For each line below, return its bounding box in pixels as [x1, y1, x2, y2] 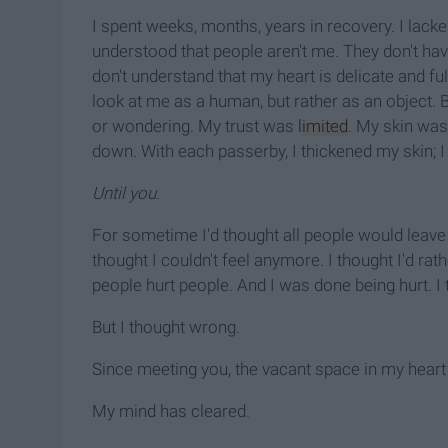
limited [298, 116, 348, 137]
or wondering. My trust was [92, 116, 298, 137]
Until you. [92, 183, 160, 204]
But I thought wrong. [92, 317, 240, 338]
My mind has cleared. [92, 401, 250, 422]
